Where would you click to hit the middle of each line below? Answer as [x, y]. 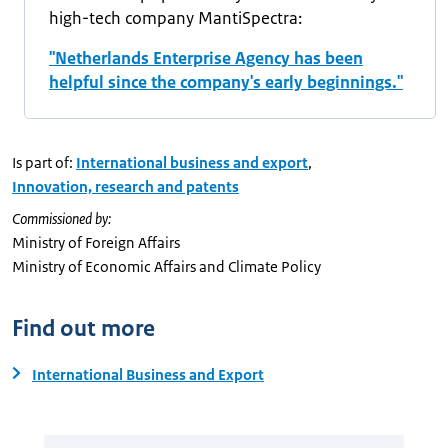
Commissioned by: [61, 218]
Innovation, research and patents [125, 186]
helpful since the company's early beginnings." [226, 82]
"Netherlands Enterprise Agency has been [206, 58]
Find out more [83, 328]
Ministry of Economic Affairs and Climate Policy [166, 266]
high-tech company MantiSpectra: [175, 18]
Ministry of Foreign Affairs [96, 242]
